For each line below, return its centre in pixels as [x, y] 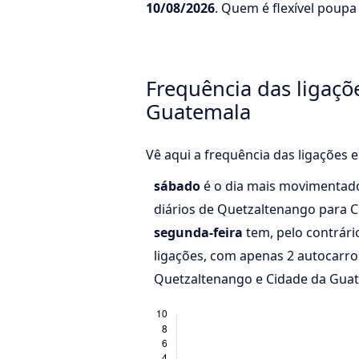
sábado [179, 186]
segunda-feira [198, 233]
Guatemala [198, 111]
